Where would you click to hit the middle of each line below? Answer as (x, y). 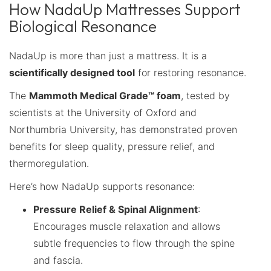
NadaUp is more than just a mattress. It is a (108, 55)
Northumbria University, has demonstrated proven (123, 129)
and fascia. (58, 260)
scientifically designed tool (72, 72)
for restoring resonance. (191, 72)
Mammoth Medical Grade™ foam (105, 95)
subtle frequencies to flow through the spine (134, 243)
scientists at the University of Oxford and (103, 112)
